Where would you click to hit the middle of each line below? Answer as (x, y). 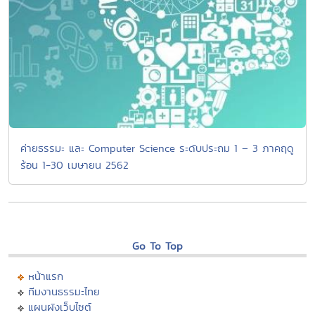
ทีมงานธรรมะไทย (64, 291)
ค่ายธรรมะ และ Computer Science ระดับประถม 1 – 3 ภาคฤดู (157, 148)
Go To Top (157, 245)
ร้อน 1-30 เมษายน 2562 (75, 165)
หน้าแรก (46, 276)
